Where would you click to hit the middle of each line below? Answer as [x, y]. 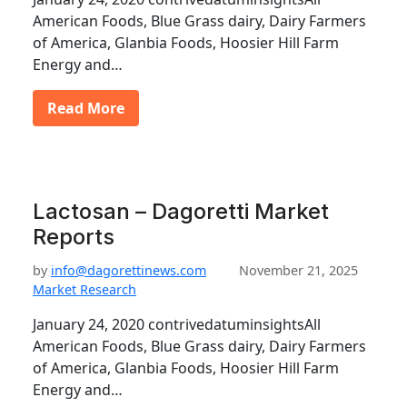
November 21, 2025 [298, 270]
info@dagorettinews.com [129, 270]
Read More [86, 108]
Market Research [84, 289]
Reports [74, 237]
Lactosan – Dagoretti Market [181, 211]
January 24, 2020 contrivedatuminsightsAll [177, 324]
